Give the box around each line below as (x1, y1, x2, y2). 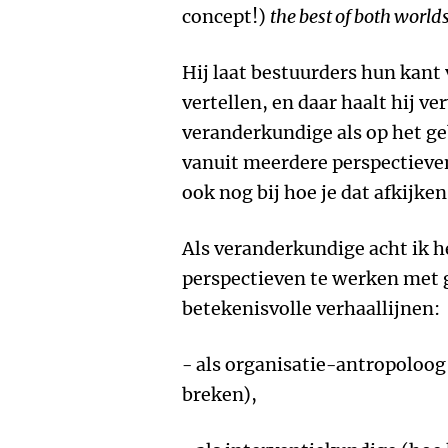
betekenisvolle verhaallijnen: (182, 297, 440, 320)
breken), (182, 383, 257, 406)
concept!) (182, 5, 270, 28)
